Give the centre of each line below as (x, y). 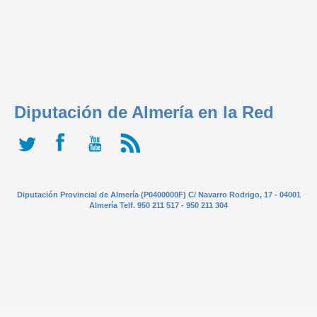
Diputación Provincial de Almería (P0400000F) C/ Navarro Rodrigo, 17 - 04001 (158, 194)
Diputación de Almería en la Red (144, 113)
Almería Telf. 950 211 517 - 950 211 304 (158, 205)
